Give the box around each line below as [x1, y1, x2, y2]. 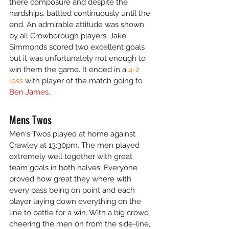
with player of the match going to [23, 76, 145, 85]
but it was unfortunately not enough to [9, 54, 148, 63]
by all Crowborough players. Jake [9, 31, 128, 40]
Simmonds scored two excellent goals [9, 42, 147, 52]
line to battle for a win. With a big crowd [9, 208, 151, 217]
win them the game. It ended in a [9, 65, 128, 74]
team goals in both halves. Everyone [9, 163, 140, 172]
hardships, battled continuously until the [9, 9, 152, 18]
